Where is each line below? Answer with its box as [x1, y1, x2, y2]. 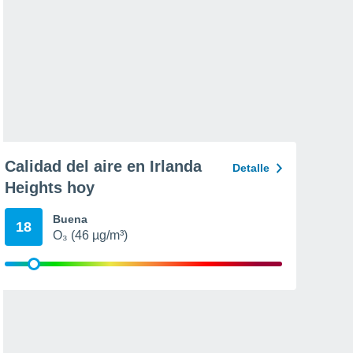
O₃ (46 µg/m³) [53, 229, 128, 242]
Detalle [232, 162, 269, 174]
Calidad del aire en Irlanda [5, 158, 202, 175]
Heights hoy [5, 179, 95, 196]
